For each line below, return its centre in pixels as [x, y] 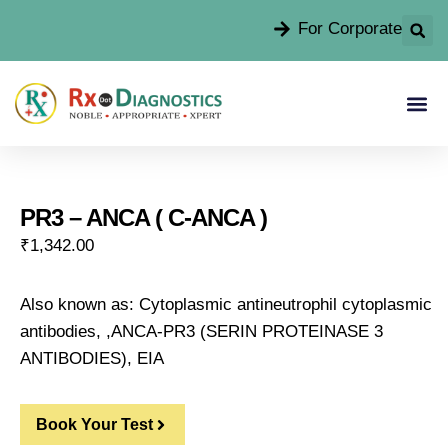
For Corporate [350, 28]
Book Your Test [94, 424]
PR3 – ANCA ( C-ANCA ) [143, 217]
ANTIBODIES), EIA [92, 358]
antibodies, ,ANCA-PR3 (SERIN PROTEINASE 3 [201, 331]
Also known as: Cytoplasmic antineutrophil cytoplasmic [226, 304]
